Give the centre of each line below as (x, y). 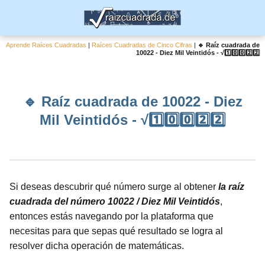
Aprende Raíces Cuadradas (46, 45)
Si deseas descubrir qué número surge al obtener (114, 187)
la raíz (231, 187)
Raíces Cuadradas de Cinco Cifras (142, 45)
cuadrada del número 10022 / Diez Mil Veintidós (115, 201)
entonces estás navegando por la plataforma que (112, 216)
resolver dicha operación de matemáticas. (97, 246)
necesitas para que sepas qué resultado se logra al (116, 231)
